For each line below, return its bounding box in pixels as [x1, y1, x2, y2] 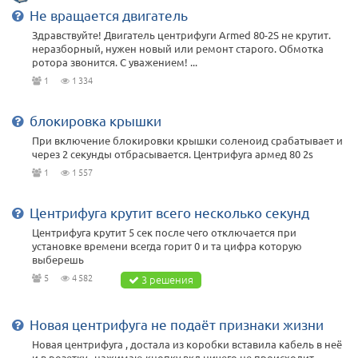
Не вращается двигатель [30, 6, 188, 24]
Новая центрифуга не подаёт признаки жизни [30, 316, 324, 333]
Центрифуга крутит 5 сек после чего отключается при [32, 225, 296, 240]
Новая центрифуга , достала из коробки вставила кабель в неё [32, 337, 342, 352]
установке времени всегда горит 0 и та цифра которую [32, 239, 302, 253]
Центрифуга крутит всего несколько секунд [30, 204, 309, 221]
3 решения [141, 272, 193, 288]
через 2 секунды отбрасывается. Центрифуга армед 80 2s [32, 147, 313, 161]
